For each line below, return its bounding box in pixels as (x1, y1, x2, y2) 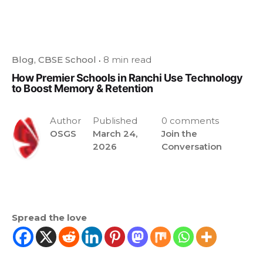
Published (93, 114, 137, 126)
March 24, (93, 127, 138, 139)
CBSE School (38, 53, 96, 65)
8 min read (103, 53, 151, 65)
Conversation (161, 140, 222, 152)
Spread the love (12, 211, 87, 223)
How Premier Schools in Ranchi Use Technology (12, 71, 243, 84)
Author (50, 114, 81, 126)
